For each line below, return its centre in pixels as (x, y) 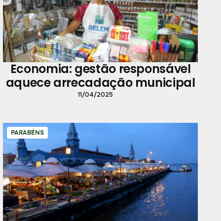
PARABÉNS (27, 132)
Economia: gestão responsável (100, 69)
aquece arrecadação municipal (100, 82)
